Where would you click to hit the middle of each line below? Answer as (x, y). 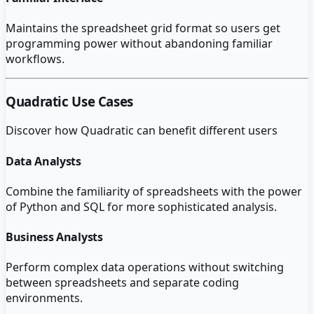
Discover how (43, 131)
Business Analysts (54, 237)
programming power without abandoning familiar (139, 43)
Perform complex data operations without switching (145, 267)
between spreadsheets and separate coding (122, 283)
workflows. (35, 59)
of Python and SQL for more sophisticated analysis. (141, 206)
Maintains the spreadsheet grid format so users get (143, 28)
